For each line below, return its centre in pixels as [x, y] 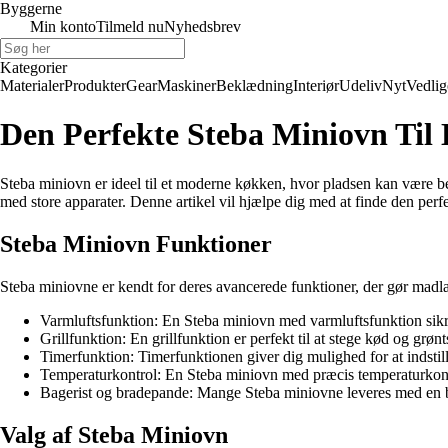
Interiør [316, 85]
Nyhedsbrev [202, 26]
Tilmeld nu [130, 26]
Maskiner [186, 85]
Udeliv [360, 85]
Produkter [95, 85]
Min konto [63, 26]
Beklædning [254, 85]
